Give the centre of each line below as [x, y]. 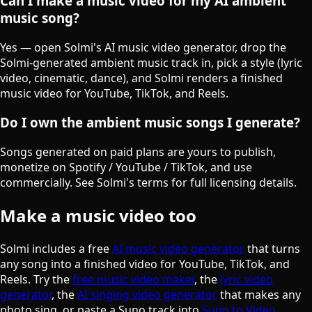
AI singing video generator [147, 294]
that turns [272, 248]
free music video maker [133, 279]
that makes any [259, 294]
